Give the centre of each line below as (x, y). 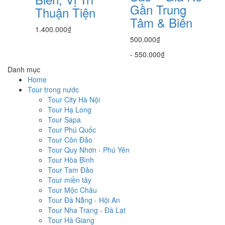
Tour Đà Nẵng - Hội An (84, 200)
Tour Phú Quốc (72, 130)
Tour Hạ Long (70, 109)
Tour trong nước (53, 89)
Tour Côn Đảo (70, 140)
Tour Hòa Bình (71, 160)
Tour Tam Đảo (71, 170)
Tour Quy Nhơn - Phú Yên (89, 150)
